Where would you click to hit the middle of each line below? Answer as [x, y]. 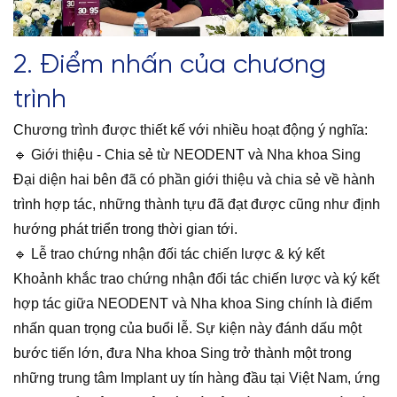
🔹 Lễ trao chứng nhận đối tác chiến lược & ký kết [169, 253]
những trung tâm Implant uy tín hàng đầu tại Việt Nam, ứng [197, 378]
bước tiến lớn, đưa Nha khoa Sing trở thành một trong [183, 353]
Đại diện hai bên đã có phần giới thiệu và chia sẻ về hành [194, 179]
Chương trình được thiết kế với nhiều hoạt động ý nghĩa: [191, 129]
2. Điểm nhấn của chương [170, 65]
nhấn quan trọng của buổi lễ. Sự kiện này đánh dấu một [187, 328]
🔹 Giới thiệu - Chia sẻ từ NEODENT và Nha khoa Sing [187, 154]
